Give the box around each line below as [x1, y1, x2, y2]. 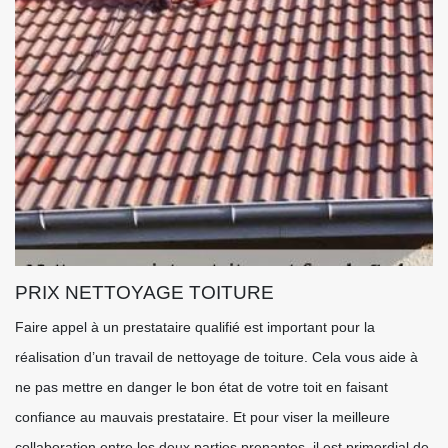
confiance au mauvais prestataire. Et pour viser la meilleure [15, 409, 390, 425]
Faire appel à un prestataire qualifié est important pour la [15, 319, 375, 335]
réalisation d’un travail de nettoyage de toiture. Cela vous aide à [15, 349, 418, 365]
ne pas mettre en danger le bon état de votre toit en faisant [15, 379, 388, 395]
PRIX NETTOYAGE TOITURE [15, 282, 274, 303]
